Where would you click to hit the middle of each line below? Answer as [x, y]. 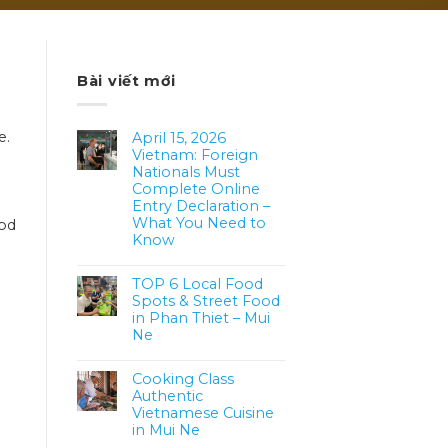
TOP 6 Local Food [197, 283]
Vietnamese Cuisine [203, 412]
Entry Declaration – [201, 205]
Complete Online [196, 188]
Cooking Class [183, 378]
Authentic [167, 395]
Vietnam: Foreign [195, 154]
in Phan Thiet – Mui [201, 317]
